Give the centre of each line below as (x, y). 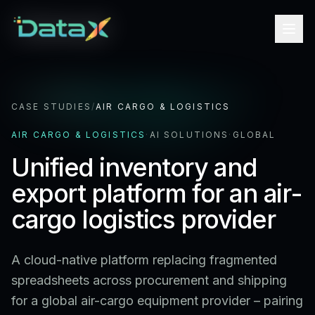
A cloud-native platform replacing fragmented (144, 260)
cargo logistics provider (143, 219)
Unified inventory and (134, 167)
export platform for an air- (156, 193)
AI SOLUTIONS (189, 135)
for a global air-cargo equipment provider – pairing (157, 301)
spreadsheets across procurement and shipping (149, 280)
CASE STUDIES (51, 107)
